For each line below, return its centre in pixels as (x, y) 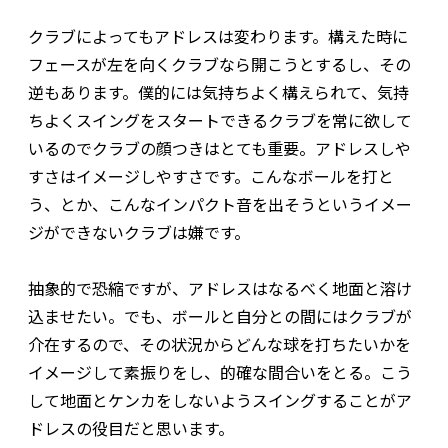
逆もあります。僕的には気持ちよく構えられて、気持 (218, 92)
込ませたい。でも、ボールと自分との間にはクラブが (220, 316)
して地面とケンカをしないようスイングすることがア (220, 400)
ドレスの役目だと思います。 (131, 428)
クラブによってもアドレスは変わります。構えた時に (218, 36)
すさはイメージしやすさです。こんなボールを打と (211, 176)
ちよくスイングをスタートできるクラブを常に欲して (220, 120)
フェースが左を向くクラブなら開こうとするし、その (219, 64)
